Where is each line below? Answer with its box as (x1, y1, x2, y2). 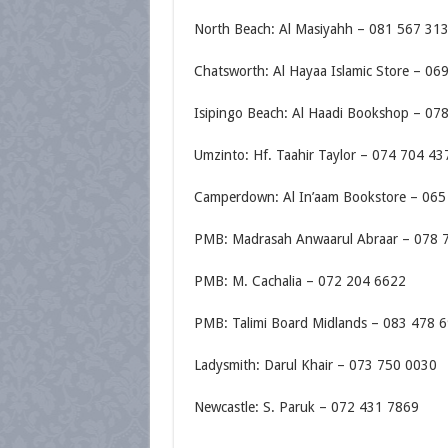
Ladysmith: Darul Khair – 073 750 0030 (193, 357, 437, 373)
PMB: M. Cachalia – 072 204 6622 (193, 273, 406, 289)
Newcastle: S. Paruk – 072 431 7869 (193, 399, 419, 415)
